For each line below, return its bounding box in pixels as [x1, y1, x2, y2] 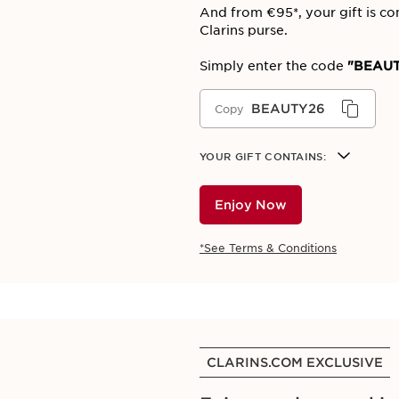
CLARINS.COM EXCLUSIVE [207, 355, 383, 370]
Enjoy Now [215, 198, 287, 212]
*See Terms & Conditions [199, 241, 337, 255]
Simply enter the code [199, 59, 344, 73]
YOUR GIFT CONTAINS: [199, 151, 327, 163]
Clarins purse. [199, 23, 288, 37]
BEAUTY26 [251, 102, 325, 116]
